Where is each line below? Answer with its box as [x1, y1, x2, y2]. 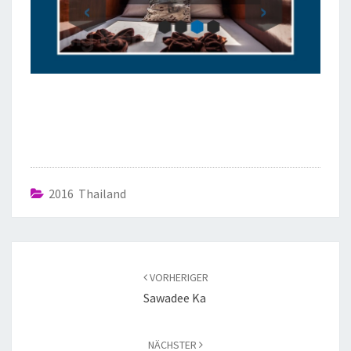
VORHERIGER [147, 270, 208, 284]
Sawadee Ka [143, 289, 208, 306]
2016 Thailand [49, 185, 126, 201]
